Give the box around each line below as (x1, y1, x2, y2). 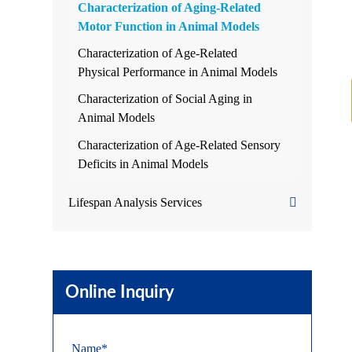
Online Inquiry (65, 284, 175, 301)
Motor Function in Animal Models (78, 20, 260, 33)
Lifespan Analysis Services (68, 196, 203, 209)
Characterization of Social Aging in (78, 92, 253, 105)
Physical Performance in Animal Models (78, 65, 278, 79)
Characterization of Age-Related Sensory (78, 138, 281, 152)
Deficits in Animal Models (78, 157, 209, 170)
